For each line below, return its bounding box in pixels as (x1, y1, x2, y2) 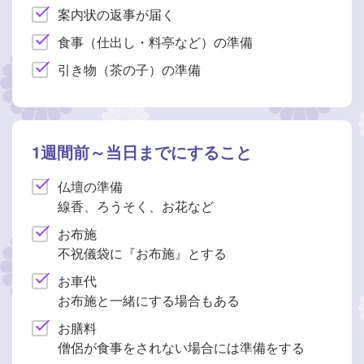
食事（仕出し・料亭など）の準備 (58, 32, 253, 51)
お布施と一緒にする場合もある (58, 290, 240, 310)
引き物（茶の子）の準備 (58, 59, 201, 79)
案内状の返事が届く (58, 4, 175, 24)
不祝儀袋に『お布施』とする (58, 243, 227, 262)
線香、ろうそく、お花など (58, 196, 214, 215)
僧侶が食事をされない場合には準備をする (58, 337, 305, 357)
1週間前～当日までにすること (32, 139, 252, 163)
